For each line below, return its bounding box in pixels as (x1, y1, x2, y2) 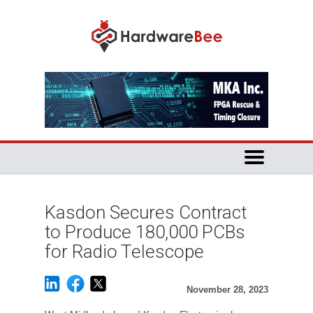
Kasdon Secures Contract (45, 202, 247, 223)
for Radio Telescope (45, 241, 204, 262)
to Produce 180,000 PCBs (45, 221, 245, 242)
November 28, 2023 (187, 284, 268, 295)
